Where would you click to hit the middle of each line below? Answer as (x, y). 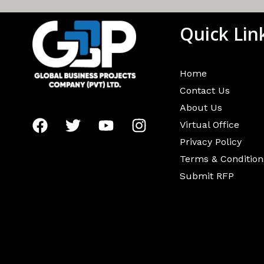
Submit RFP (207, 176)
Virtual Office (209, 125)
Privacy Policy (210, 142)
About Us (201, 108)
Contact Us (204, 90)
